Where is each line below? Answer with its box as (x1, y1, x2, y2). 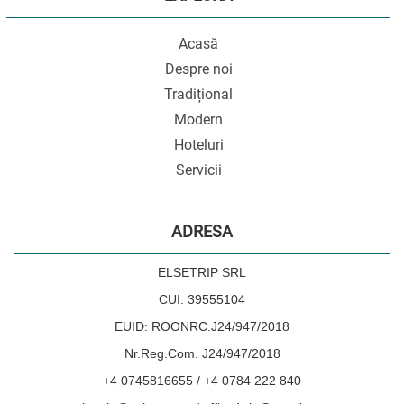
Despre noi (164, 60, 233, 78)
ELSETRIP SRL (158, 264, 246, 280)
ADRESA (171, 221, 233, 241)
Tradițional (164, 85, 233, 103)
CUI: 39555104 (159, 291, 245, 307)
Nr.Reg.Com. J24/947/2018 (124, 345, 280, 361)
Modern (174, 110, 223, 128)
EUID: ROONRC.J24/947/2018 (115, 318, 289, 334)
